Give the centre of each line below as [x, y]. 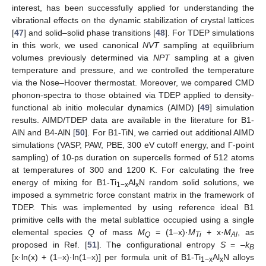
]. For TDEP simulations [210, 32]
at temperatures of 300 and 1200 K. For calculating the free [133, 170]
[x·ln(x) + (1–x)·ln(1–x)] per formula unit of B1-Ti [106, 257]
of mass [116, 232]
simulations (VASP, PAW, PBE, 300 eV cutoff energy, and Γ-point [133, 145]
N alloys [238, 257]
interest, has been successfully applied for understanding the [133, 7]
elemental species [50, 232]
